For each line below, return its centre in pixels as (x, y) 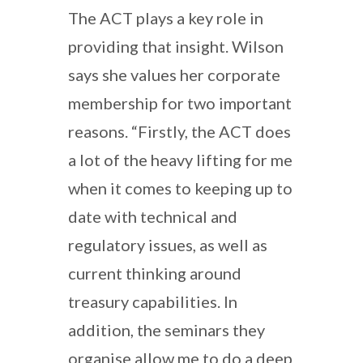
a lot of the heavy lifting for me (180, 159)
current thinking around (155, 273)
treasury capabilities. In (153, 301)
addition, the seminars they (167, 329)
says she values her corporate (174, 74)
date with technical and (153, 216)
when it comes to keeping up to (180, 188)
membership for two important (180, 102)
